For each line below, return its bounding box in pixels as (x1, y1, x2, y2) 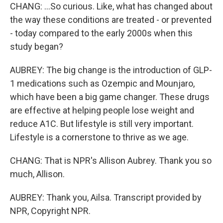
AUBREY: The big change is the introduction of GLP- (10, 65, 212, 75)
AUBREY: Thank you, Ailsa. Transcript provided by (10, 192, 202, 203)
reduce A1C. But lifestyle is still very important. (10, 118, 194, 129)
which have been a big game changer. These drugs (10, 92, 210, 102)
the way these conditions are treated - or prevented (10, 14, 212, 25)
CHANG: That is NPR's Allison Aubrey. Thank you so (10, 155, 212, 166)
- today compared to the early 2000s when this (10, 28, 193, 38)
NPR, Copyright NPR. (10, 206, 91, 216)
